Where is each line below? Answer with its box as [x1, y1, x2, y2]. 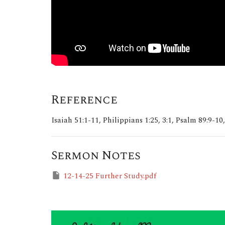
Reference [51, 91, 118, 109]
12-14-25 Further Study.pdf [63, 170, 156, 182]
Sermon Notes [51, 147, 141, 165]
